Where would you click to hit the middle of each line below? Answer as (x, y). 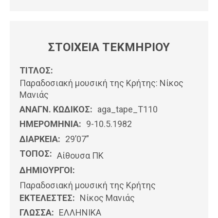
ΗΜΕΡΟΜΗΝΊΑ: (50, 124)
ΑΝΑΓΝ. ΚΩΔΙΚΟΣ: (56, 109)
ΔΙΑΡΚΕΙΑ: (40, 139)
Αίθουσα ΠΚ (80, 156)
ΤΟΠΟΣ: (36, 154)
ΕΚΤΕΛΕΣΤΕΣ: (47, 198)
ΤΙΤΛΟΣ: (36, 70)
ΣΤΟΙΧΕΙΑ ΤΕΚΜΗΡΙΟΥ (109, 47)
